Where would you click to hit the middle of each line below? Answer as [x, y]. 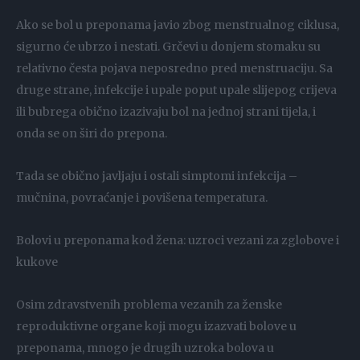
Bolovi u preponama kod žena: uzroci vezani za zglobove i [178, 241]
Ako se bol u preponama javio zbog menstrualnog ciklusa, [178, 25]
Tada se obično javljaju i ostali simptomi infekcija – [157, 176]
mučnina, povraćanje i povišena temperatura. [142, 198]
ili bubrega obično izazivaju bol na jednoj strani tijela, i [166, 112]
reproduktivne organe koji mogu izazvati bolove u [156, 327]
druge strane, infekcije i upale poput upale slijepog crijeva [176, 90]
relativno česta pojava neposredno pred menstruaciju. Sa [174, 69]
